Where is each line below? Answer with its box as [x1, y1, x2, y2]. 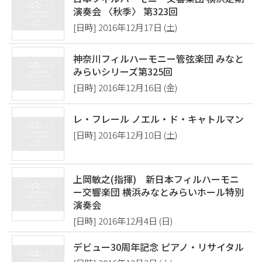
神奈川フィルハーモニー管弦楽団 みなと [73, 51, 244, 65]
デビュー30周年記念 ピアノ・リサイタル [73, 240, 244, 254]
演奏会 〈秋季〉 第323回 [73, 4, 178, 18]
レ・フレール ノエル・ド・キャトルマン [73, 112, 244, 126]
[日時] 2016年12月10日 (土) [73, 129, 177, 141]
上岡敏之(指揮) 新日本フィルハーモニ [73, 172, 239, 186]
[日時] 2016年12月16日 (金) [73, 81, 177, 94]
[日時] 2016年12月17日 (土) [73, 21, 177, 33]
